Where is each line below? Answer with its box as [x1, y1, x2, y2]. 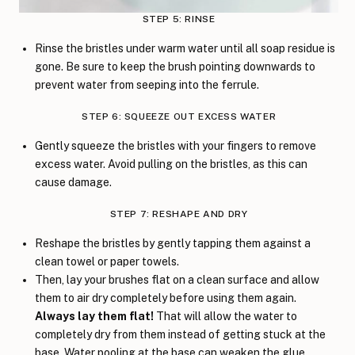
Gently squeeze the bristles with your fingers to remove [35, 139, 316, 152]
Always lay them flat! [35, 309, 154, 323]
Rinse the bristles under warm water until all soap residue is [35, 41, 335, 55]
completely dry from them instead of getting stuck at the [35, 327, 326, 341]
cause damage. [35, 175, 112, 189]
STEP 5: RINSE [142, 13, 216, 25]
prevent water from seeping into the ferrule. [35, 78, 259, 91]
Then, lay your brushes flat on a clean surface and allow [35, 273, 319, 286]
